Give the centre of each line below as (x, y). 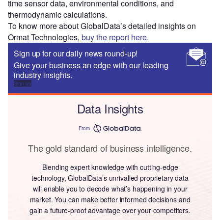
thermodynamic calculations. (57, 14)
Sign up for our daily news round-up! (76, 53)
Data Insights (110, 108)
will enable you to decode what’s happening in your (110, 188)
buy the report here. (115, 37)
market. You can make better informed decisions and (110, 199)
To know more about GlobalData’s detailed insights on (102, 26)
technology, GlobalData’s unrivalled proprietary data (110, 178)
